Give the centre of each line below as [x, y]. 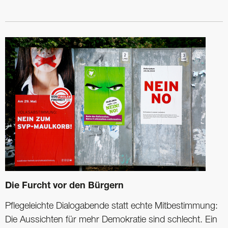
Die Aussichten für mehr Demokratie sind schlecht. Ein [111, 220]
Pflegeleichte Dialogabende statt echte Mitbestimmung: [111, 206]
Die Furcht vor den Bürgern [64, 187]
